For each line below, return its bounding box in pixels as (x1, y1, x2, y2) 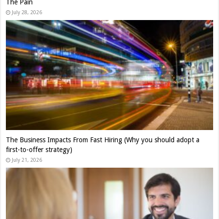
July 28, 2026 (12, 9, 43, 15)
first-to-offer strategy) (6, 146, 73, 154)
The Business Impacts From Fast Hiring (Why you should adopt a (6, 136, 200, 144)
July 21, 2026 (12, 157, 43, 163)
